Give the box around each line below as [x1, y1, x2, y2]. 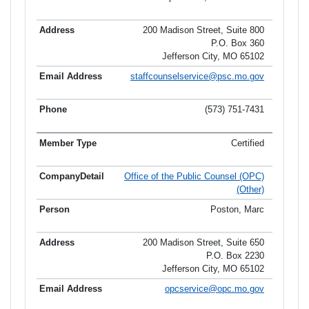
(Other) [237, 183, 264, 195]
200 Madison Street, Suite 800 [143, 24, 264, 35]
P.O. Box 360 [211, 37, 264, 48]
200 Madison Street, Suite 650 [143, 237, 264, 248]
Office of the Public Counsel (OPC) [124, 170, 264, 181]
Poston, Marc [210, 203, 264, 215]
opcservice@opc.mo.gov [165, 283, 264, 294]
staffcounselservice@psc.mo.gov [130, 70, 264, 81]
